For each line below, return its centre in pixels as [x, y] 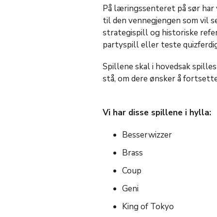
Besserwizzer [147, 135]
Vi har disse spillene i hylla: [157, 113]
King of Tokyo [148, 207]
